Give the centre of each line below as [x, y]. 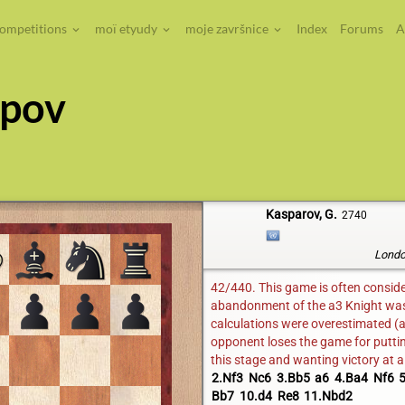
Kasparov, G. [302, 214]
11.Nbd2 [329, 396]
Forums [362, 28]
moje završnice [228, 28]
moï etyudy [127, 28]
